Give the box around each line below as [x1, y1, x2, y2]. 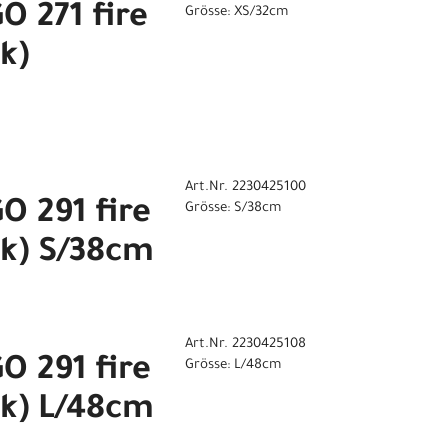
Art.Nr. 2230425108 [184, 337, 306, 353]
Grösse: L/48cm [184, 358, 281, 374]
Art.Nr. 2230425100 [184, 180, 306, 196]
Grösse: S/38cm [184, 201, 281, 217]
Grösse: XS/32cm [184, 5, 288, 21]
